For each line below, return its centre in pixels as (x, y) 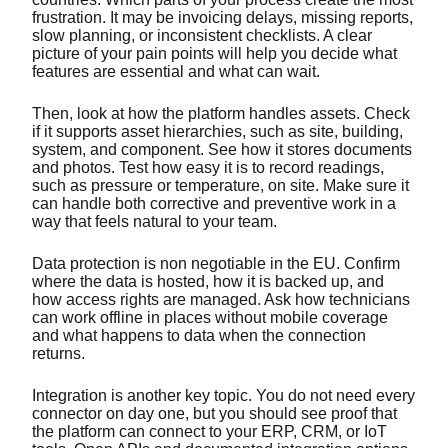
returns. (60, 353)
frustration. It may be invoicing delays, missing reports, (222, 17)
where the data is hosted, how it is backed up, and (208, 281)
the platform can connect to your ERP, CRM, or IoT (209, 431)
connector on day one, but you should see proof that (214, 413)
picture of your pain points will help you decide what (214, 53)
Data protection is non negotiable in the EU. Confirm (216, 263)
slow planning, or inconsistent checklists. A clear (202, 35)
